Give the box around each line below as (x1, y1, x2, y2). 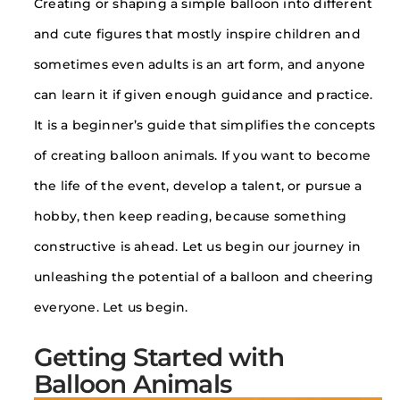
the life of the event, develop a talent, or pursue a (34, 179, 362, 193)
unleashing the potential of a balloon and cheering (34, 270, 374, 284)
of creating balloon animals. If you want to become (34, 148, 371, 162)
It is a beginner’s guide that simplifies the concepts (34, 118, 376, 132)
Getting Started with (34, 341, 284, 372)
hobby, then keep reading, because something (34, 209, 347, 223)
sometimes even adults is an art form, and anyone (34, 57, 366, 71)
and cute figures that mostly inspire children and (34, 27, 361, 41)
